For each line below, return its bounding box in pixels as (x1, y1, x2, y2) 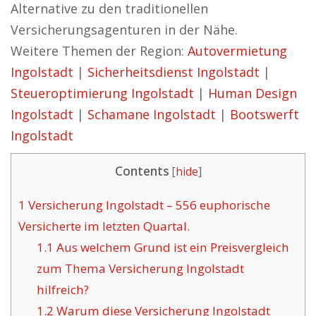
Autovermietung (188, 42, 287, 59)
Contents (114, 163, 169, 179)
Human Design (208, 85, 297, 102)
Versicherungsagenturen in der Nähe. (11, 21, 238, 38)
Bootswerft (230, 106, 299, 123)
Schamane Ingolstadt (87, 106, 216, 123)
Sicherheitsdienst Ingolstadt (87, 63, 260, 80)
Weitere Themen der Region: (11, 42, 188, 59)
